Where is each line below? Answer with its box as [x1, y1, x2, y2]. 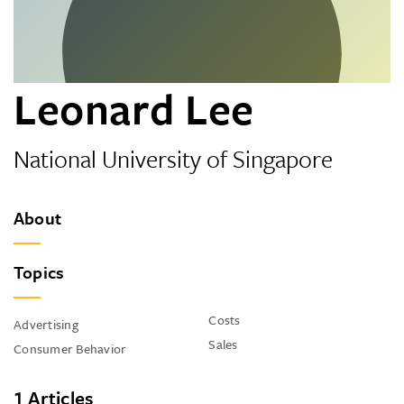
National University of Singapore [14, 142, 333, 176]
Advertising [14, 315, 78, 334]
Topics [14, 260, 65, 284]
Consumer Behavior [14, 339, 127, 358]
